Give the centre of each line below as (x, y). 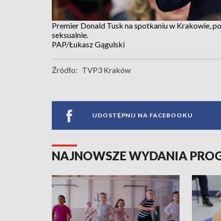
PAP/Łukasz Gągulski (88, 44)
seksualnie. (70, 35)
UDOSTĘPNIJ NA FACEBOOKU (143, 115)
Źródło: (65, 70)
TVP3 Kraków (106, 70)
